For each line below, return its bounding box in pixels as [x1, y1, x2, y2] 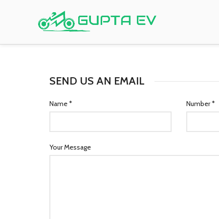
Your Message [49, 143, 91, 152]
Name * [49, 99, 72, 108]
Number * [186, 99, 215, 108]
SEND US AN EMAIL [49, 74, 145, 88]
